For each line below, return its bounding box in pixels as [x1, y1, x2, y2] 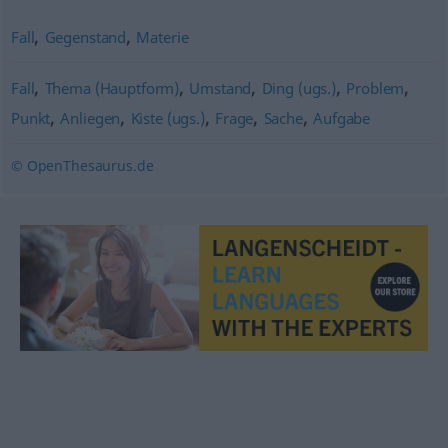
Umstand [189, 78, 252, 98]
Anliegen [60, 108, 121, 128]
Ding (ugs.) [261, 78, 336, 98]
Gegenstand [44, 27, 127, 47]
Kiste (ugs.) [130, 108, 205, 128]
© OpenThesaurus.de [10, 156, 154, 175]
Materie [136, 27, 189, 47]
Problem [346, 78, 405, 98]
